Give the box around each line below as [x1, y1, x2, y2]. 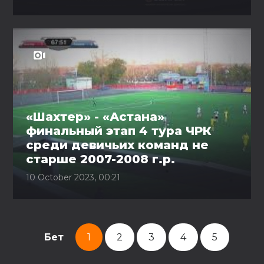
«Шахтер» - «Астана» [26, 110, 165, 124]
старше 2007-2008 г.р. [26, 152, 176, 166]
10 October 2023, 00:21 [26, 172, 121, 183]
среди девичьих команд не [26, 138, 209, 152]
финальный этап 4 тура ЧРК [26, 124, 212, 138]
